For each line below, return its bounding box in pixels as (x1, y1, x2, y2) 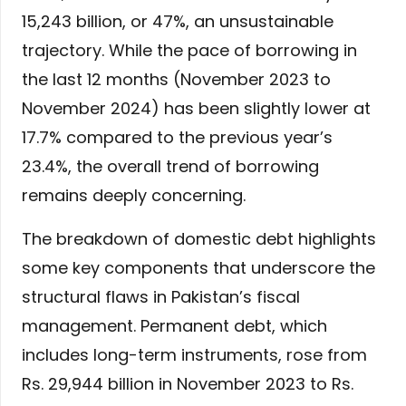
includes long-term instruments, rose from (22, 343, 367, 367)
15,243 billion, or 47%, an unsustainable (22, 10, 333, 34)
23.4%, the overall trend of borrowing (22, 155, 319, 179)
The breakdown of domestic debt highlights (22, 227, 376, 251)
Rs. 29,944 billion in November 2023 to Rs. (22, 372, 353, 396)
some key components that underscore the (22, 256, 375, 280)
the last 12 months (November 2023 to (22, 68, 331, 92)
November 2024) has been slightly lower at (22, 97, 371, 121)
